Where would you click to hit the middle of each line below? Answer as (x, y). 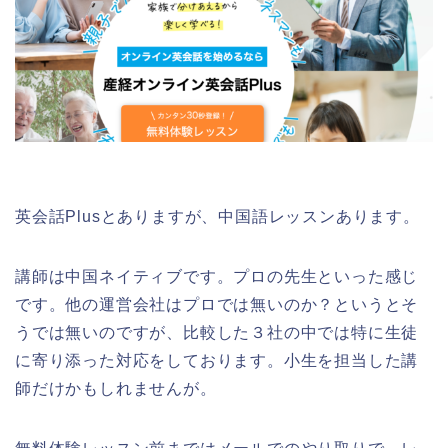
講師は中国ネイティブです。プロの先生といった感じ (217, 277)
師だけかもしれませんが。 (116, 389)
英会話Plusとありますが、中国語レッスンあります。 (217, 217)
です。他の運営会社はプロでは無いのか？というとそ (217, 305)
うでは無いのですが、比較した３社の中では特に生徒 (217, 333)
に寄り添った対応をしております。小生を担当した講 (217, 361)
